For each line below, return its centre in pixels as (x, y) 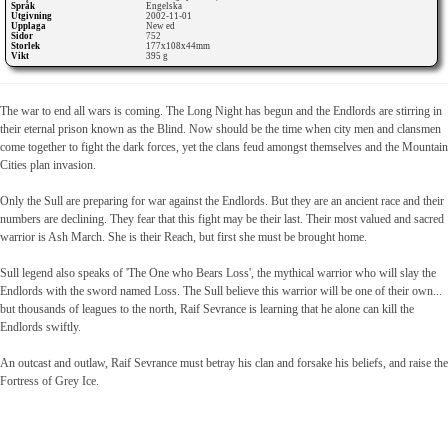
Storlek (25, 46)
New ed (162, 26)
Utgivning (31, 16)
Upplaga (28, 26)
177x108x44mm (179, 46)
